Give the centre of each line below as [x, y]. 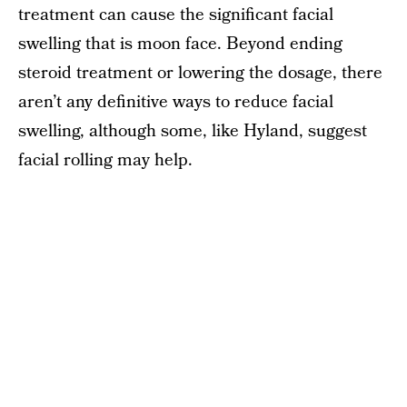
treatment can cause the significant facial [176, 15]
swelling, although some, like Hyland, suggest [193, 132]
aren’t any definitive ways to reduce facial [176, 103]
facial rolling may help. [105, 161]
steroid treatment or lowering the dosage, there [200, 74]
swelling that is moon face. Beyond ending [180, 45]
